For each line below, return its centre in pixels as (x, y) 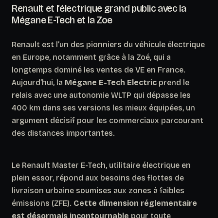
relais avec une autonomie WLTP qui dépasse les (101, 95)
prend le (173, 82)
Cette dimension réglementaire (135, 203)
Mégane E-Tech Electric (111, 82)
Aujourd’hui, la (38, 82)
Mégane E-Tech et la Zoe (62, 20)
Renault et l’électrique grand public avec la (99, 8)
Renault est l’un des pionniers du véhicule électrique (108, 44)
